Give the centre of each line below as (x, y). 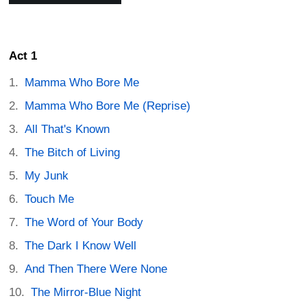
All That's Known (67, 130)
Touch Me (50, 199)
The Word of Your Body (84, 223)
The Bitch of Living (73, 153)
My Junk (47, 176)
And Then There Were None (96, 269)
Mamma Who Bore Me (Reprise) (108, 106)
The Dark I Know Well (81, 246)
